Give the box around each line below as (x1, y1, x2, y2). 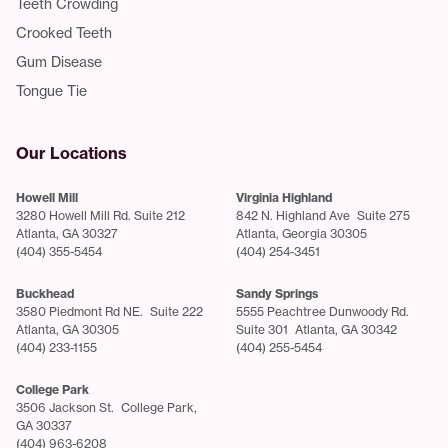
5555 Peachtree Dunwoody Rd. (236, 303, 416, 319)
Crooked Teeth (16, 23, 112, 41)
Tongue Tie (16, 81, 87, 99)
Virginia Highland (236, 189, 332, 205)
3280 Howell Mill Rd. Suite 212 (16, 207, 192, 223)
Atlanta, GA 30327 (16, 225, 118, 241)
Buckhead (16, 285, 74, 301)
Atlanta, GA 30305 (16, 321, 119, 337)
